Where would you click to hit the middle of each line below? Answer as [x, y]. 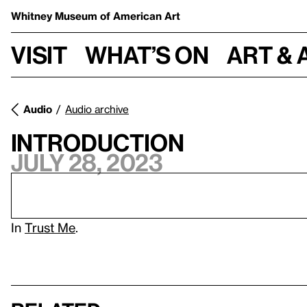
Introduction [98, 143]
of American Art [140, 16]
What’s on [147, 54]
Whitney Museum [56, 16]
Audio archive [97, 109]
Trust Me [50, 227]
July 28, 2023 [87, 162]
